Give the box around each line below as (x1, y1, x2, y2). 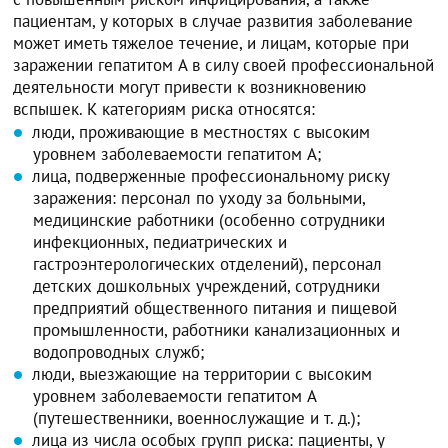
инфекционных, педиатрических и (33, 230, 288, 253)
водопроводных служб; (33, 340, 205, 363)
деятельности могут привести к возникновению (13, 75, 367, 98)
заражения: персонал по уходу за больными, (33, 186, 366, 209)
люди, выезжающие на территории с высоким (32, 362, 373, 385)
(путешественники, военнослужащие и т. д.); (33, 406, 361, 429)
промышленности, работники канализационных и (33, 318, 401, 341)
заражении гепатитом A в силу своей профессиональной (13, 53, 435, 76)
